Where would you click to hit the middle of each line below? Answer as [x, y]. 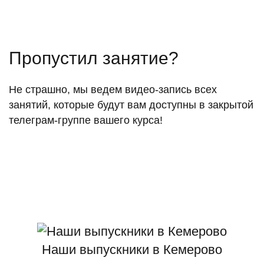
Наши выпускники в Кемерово [132, 249]
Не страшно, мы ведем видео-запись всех [113, 89]
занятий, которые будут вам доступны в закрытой [131, 105]
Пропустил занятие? [94, 58]
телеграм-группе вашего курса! [86, 120]
